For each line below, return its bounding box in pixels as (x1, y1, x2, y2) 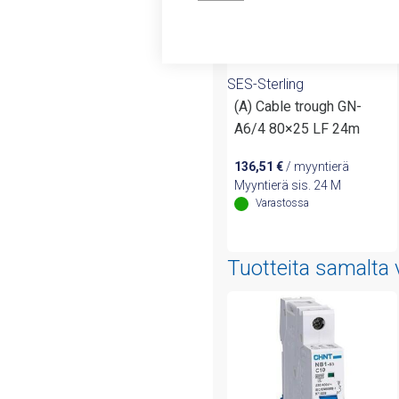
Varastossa (256, 197, 309, 210)
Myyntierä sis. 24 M (234, 178, 341, 193)
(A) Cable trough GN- (234, 98, 362, 116)
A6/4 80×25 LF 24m (234, 120, 360, 138)
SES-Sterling (227, 76, 304, 94)
